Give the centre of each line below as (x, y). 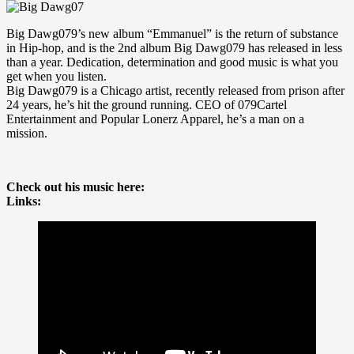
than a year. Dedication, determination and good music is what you (172, 62)
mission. (27, 133)
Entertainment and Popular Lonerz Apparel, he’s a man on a (155, 119)
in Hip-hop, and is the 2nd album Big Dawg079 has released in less (174, 47)
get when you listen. (56, 76)
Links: (24, 201)
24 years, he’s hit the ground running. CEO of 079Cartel (147, 104)
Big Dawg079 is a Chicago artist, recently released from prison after (175, 90)
